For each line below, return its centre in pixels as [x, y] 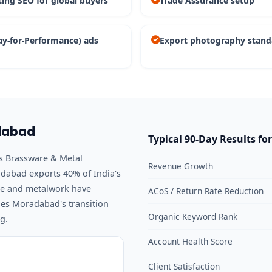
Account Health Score [190, 241]
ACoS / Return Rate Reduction [206, 191]
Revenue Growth [181, 166]
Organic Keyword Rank [193, 216]
